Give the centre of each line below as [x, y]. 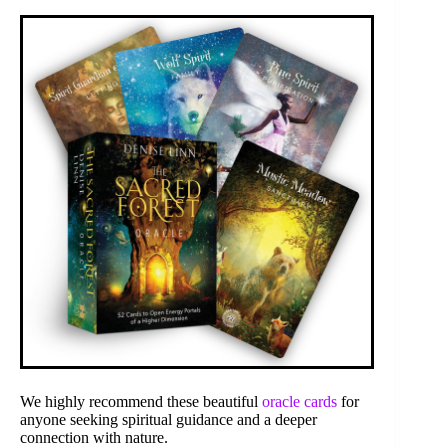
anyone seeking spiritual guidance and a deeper [168, 419]
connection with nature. [94, 437]
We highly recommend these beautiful [141, 401]
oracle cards [299, 401]
